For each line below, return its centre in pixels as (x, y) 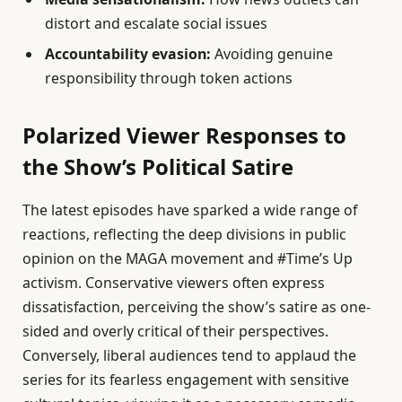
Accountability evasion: (128, 54)
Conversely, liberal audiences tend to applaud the (189, 356)
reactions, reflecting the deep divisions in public (184, 235)
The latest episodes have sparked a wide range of (190, 210)
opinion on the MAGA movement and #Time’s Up (188, 259)
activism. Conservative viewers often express (174, 283)
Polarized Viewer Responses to (184, 135)
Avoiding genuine (272, 54)
